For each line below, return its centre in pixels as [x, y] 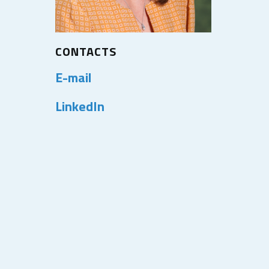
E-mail [73, 77]
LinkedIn [80, 106]
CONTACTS [86, 51]
